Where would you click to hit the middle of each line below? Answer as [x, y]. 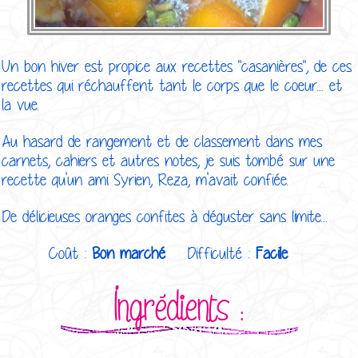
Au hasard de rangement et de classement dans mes [162, 141]
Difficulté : [221, 253]
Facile [272, 253]
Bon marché [129, 253]
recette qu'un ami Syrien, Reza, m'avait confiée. [148, 179]
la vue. [23, 104]
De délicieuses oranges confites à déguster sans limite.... [165, 216]
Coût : [70, 253]
